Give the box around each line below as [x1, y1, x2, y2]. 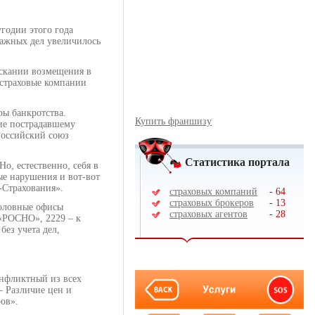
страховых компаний [169, 186, 257, 197]
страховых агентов [169, 209, 247, 219]
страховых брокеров [169, 198, 254, 208]
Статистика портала [185, 156, 290, 168]
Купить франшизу [135, 116, 212, 127]
